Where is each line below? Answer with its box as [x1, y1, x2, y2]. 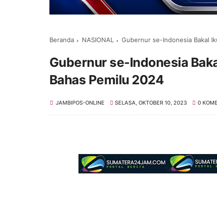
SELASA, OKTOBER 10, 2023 [115, 99, 187, 106]
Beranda [49, 35, 74, 44]
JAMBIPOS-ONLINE [56, 99, 105, 106]
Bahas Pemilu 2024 [49, 72, 164, 87]
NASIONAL [82, 35, 114, 44]
